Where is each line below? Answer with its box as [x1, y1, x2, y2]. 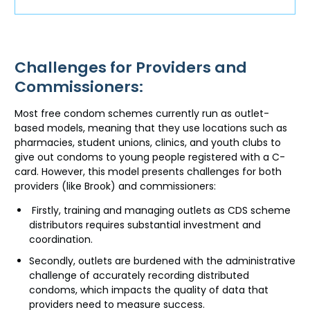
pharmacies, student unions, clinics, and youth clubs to [15, 136, 281, 150]
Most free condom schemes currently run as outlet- [15, 107, 269, 121]
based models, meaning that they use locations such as [15, 121, 287, 136]
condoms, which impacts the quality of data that [29, 282, 268, 297]
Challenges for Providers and [15, 57, 247, 79]
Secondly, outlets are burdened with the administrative [29, 253, 295, 268]
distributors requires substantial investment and [29, 218, 261, 232]
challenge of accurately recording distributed [29, 268, 249, 282]
